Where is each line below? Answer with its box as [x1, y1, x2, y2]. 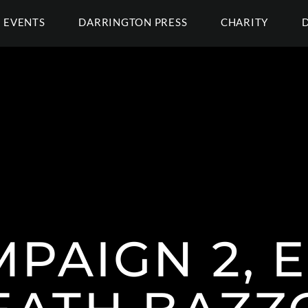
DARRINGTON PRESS [78, 16, 188, 28]
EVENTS [3, 16, 45, 28]
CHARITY [220, 16, 269, 28]
